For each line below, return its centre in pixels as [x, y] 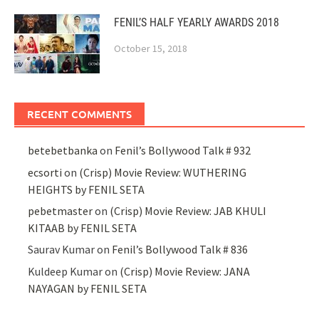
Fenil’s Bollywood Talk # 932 [183, 151]
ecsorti [45, 172]
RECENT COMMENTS [79, 114]
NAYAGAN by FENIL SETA [88, 288]
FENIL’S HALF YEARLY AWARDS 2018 [197, 23]
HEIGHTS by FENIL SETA [87, 189]
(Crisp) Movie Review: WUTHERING [163, 172]
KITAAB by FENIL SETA [83, 228]
